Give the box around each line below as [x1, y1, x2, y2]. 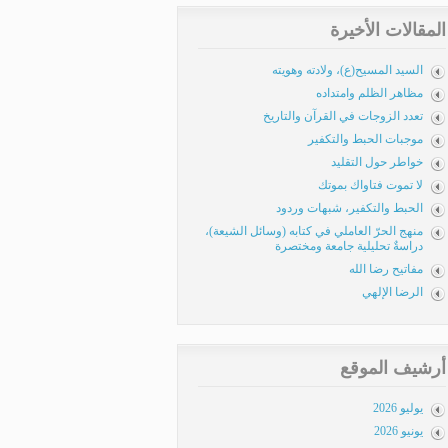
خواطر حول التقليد [331, 155, 423, 169]
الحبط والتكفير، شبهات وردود [276, 201, 423, 215]
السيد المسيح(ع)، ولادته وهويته [272, 63, 423, 77]
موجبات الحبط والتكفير [308, 132, 423, 146]
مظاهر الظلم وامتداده [316, 86, 423, 100]
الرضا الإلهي [362, 285, 423, 299]
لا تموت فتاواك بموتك [318, 178, 423, 192]
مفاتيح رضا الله [349, 262, 423, 276]
